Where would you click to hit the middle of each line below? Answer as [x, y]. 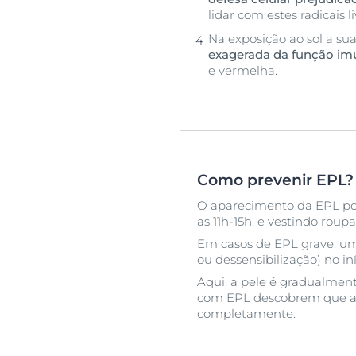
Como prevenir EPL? [275, 180]
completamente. [246, 314]
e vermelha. [243, 71]
